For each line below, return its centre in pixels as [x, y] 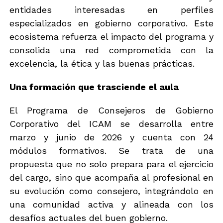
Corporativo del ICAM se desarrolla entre [111, 123]
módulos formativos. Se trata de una [111, 150]
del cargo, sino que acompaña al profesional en [111, 177]
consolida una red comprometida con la [111, 50]
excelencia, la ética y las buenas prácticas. [102, 63]
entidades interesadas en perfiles [111, 9]
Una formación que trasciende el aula [94, 87]
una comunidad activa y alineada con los [111, 204]
